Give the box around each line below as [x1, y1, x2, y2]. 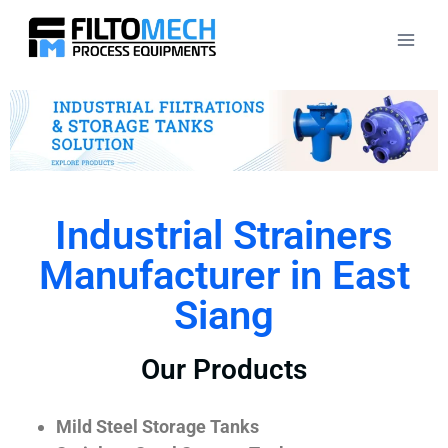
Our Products [141, 352, 307, 386]
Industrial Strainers [55, 211, 393, 259]
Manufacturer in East [38, 251, 410, 299]
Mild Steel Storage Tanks [56, 415, 259, 437]
